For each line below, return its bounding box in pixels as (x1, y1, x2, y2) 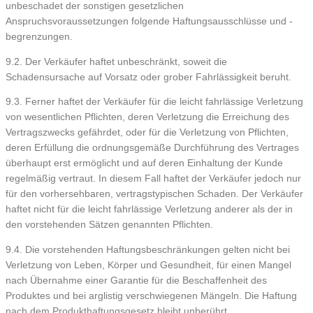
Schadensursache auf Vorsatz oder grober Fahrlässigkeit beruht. (6, 71, 291, 82)
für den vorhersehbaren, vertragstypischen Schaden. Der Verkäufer (6, 189, 303, 200)
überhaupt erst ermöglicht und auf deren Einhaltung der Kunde (6, 158, 283, 169)
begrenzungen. (6, 31, 73, 42)
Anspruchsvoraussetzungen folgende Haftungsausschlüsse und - (6, 15, 293, 27)
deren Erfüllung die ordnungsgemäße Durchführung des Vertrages (6, 143, 299, 154)
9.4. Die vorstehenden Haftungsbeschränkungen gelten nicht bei (6, 244, 290, 255)
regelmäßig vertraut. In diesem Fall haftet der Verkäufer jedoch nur (6, 173, 301, 184)
